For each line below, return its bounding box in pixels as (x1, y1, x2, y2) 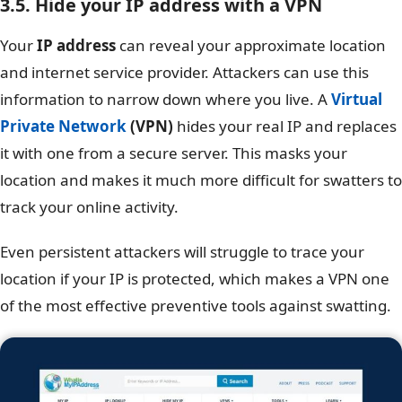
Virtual (331, 88, 382, 109)
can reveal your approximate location (116, 34, 386, 56)
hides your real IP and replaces (173, 115, 397, 136)
